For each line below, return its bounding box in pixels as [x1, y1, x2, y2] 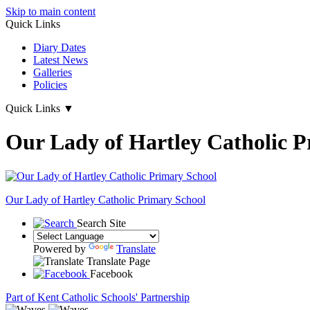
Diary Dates [33, 42, 86, 53]
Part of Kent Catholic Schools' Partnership [6, 291, 190, 303]
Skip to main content [6, 6, 95, 17]
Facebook [90, 267, 133, 280]
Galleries [33, 66, 72, 78]
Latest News [33, 54, 88, 66]
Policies [33, 79, 67, 91]
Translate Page [86, 255, 150, 267]
